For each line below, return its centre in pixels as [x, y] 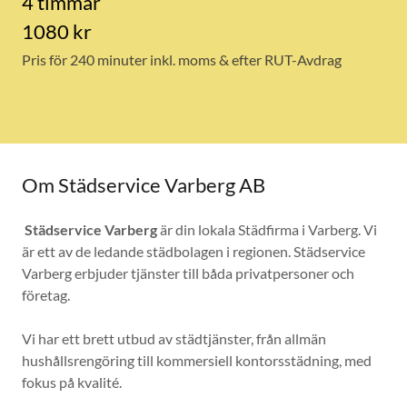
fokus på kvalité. [73, 382]
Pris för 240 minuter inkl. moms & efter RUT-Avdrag [182, 60]
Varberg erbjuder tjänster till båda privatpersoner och [188, 273]
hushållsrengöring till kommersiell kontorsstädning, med [197, 360]
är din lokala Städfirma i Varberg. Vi [267, 229]
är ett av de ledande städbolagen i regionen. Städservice [194, 251]
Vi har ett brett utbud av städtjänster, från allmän [174, 338]
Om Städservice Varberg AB [144, 185]
